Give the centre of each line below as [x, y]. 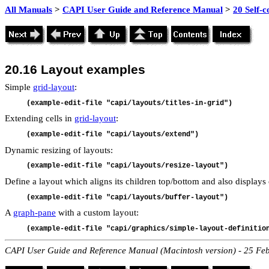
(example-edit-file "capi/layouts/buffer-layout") [127, 197]
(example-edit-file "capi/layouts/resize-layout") [127, 166]
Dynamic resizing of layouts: [59, 150]
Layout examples [93, 70]
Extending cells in [40, 119]
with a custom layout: [97, 213]
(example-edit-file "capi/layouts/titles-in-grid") [129, 103]
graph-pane [35, 213]
